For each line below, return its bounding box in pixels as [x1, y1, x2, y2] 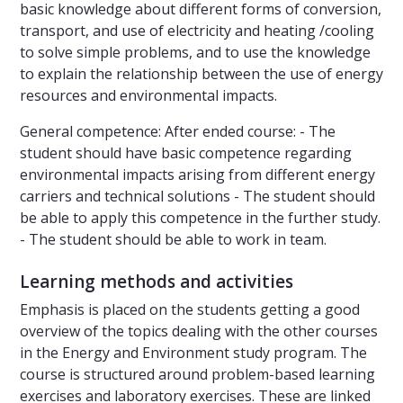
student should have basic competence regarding [20, 143, 352, 164]
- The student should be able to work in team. [20, 229, 327, 250]
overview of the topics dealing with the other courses [20, 321, 378, 342]
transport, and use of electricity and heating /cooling [20, 21, 374, 41]
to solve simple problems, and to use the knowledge [20, 42, 371, 63]
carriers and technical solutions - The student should [20, 186, 375, 207]
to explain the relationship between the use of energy [20, 64, 383, 85]
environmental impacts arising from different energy [20, 165, 375, 185]
